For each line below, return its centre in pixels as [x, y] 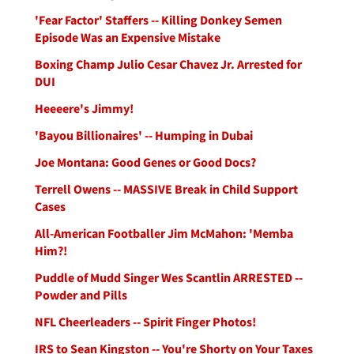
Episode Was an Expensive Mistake [128, 37]
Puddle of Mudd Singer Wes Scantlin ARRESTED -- [169, 277]
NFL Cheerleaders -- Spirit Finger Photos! [145, 322]
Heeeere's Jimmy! [84, 108]
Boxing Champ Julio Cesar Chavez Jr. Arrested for [168, 64]
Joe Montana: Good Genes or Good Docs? [145, 162]
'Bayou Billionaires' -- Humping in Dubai [144, 135]
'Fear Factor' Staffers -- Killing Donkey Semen [158, 20]
